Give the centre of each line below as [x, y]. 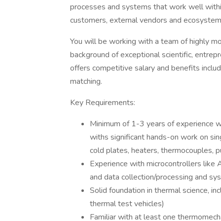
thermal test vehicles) [127, 204]
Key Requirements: [103, 103]
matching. [86, 81]
